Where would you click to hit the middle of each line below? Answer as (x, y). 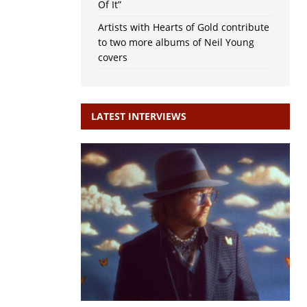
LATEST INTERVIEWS (138, 116)
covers (112, 58)
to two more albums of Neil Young (176, 42)
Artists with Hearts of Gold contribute (183, 27)
